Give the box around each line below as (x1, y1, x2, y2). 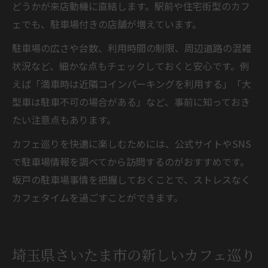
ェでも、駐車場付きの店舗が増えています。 (12, 16, 202, 31)
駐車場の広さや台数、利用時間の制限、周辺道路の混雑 (12, 40, 251, 55)
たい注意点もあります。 (12, 112, 116, 127)
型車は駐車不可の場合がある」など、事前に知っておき (12, 94, 250, 109)
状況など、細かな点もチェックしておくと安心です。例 (12, 58, 249, 73)
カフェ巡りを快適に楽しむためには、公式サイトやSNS (12, 136, 251, 151)
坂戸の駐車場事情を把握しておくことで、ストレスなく (12, 172, 251, 187)
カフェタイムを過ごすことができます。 (12, 190, 183, 205)
